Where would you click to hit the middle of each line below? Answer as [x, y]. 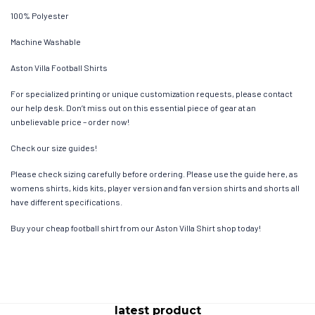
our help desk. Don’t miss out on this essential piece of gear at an [133, 108]
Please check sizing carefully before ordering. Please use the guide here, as [154, 174]
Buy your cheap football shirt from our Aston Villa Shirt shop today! [136, 228]
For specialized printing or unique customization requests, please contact [152, 94]
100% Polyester [40, 16]
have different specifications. [66, 202]
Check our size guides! [54, 148]
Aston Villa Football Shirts [59, 68]
